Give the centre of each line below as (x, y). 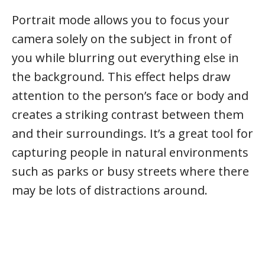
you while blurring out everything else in (125, 58)
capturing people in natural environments (130, 152)
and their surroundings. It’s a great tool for (132, 133)
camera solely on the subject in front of (122, 39)
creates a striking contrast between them (128, 114)
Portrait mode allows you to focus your (121, 20)
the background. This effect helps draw (121, 77)
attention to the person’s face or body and (130, 96)
